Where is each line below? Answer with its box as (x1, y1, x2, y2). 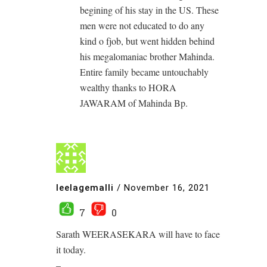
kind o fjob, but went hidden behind (80, 35, 215, 47)
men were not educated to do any (80, 19, 204, 32)
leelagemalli (56, 182, 114, 193)
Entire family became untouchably (80, 66, 209, 78)
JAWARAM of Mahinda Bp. (80, 97, 188, 109)
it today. (56, 243, 86, 256)
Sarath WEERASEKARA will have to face (56, 228, 220, 240)
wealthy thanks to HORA (80, 81, 176, 94)
